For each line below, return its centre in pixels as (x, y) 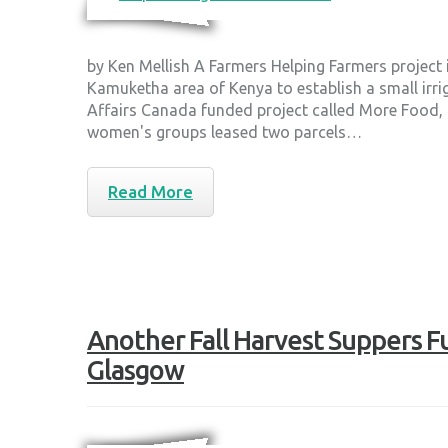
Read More (150, 191)
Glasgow (135, 369)
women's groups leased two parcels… (224, 131)
